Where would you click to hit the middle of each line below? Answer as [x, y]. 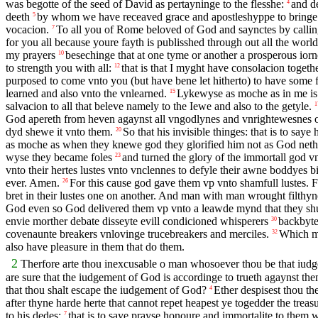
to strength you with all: [59, 68]
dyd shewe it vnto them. [59, 132]
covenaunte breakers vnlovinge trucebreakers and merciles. [137, 234]
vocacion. [27, 30]
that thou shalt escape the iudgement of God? [106, 290]
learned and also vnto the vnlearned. [86, 94]
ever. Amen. [33, 183]
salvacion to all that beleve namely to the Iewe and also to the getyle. [159, 106]
